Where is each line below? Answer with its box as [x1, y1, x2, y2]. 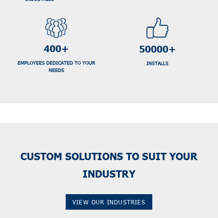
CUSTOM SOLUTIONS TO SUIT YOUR [20, 149, 198, 163]
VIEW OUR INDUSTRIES [73, 198, 145, 206]
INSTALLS [146, 60, 169, 66]
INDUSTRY [83, 167, 135, 180]
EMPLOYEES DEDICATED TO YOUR [18, 60, 95, 66]
